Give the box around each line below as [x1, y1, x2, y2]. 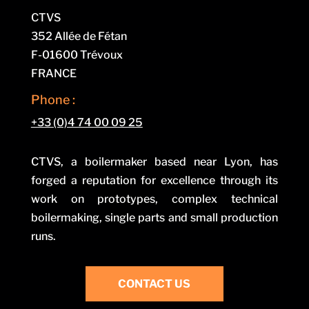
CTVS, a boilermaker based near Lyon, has [30, 155, 279, 168]
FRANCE [30, 67, 77, 80]
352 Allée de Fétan [30, 30, 127, 43]
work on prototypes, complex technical [30, 192, 279, 206]
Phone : [30, 92, 75, 107]
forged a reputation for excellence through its [30, 174, 279, 187]
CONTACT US [118, 277, 191, 290]
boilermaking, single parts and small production [30, 211, 279, 224]
